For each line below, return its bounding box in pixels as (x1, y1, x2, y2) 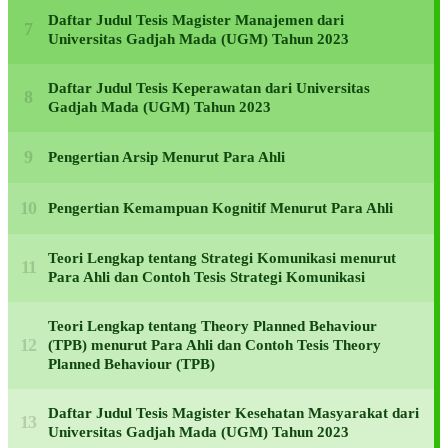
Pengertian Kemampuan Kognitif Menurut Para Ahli (48, 199, 393, 216)
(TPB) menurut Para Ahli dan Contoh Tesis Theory (48, 336, 381, 353)
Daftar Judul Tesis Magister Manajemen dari (48, 11, 344, 28)
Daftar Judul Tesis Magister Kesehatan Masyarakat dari (48, 404, 419, 421)
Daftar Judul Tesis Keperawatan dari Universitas (48, 79, 370, 96)
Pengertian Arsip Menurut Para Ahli (48, 148, 285, 165)
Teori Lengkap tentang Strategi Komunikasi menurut (48, 249, 396, 266)
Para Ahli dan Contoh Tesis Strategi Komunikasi (48, 268, 365, 285)
